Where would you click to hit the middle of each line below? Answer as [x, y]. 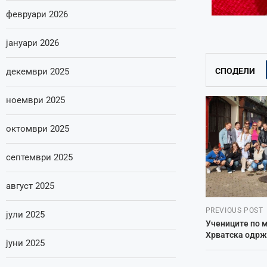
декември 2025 [38, 72]
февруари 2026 [37, 14]
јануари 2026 [32, 43]
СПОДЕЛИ [235, 71]
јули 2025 [25, 215]
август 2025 [30, 186]
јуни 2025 [25, 243]
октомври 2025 [38, 129]
